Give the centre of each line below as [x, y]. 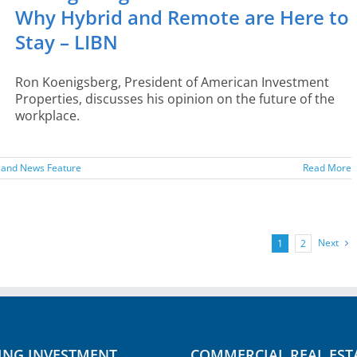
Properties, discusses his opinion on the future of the [175, 99]
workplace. [47, 116]
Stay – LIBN [67, 42]
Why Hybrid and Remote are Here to [182, 17]
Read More [327, 168]
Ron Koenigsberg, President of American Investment [172, 82]
